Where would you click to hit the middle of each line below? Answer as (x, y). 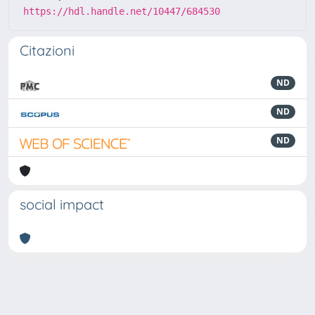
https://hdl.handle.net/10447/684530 (122, 11)
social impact (62, 204)
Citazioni (47, 50)
